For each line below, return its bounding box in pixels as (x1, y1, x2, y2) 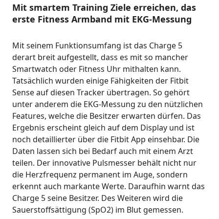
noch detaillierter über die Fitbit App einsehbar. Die (12, 134, 199, 145)
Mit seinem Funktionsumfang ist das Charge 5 (12, 40, 182, 51)
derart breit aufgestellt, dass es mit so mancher (12, 52, 188, 63)
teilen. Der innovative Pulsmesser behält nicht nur (12, 157, 197, 169)
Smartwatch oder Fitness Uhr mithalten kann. (12, 64, 181, 75)
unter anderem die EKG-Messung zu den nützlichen (12, 99, 203, 110)
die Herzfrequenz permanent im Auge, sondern (12, 169, 188, 180)
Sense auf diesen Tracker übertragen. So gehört (12, 87, 190, 98)
